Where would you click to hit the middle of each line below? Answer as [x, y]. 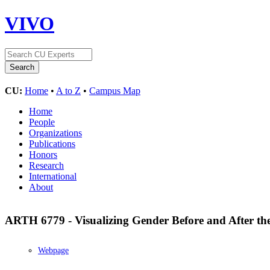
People [42, 122]
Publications [52, 143]
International [53, 176]
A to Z [68, 90]
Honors [43, 154]
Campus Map [115, 90]
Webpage [53, 251]
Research [46, 165]
